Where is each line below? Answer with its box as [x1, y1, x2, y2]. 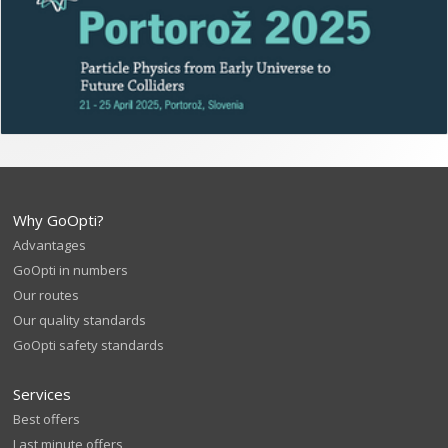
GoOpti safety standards [13, 336, 165, 355]
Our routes [13, 286, 80, 305]
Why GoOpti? [13, 210, 105, 231]
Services [13, 384, 72, 405]
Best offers [13, 410, 81, 429]
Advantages [13, 236, 87, 255]
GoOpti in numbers [13, 261, 129, 280]
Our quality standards [13, 311, 147, 330]
